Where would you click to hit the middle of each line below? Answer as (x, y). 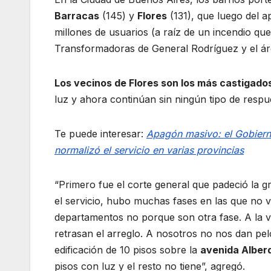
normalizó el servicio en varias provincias (149, 150)
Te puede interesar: (100, 134)
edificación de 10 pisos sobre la (127, 250)
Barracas (77, 16)
